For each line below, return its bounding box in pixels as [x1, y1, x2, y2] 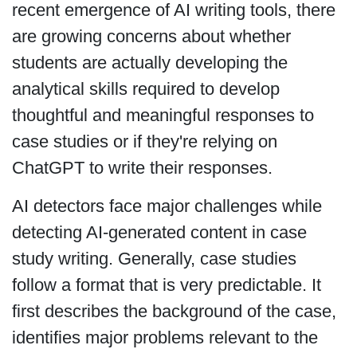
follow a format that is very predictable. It [11, 274, 321, 295]
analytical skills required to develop [11, 79, 280, 100]
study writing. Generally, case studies [11, 248, 296, 269]
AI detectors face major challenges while [11, 195, 322, 216]
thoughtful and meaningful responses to [11, 105, 314, 126]
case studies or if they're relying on [11, 131, 277, 152]
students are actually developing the [11, 53, 288, 73]
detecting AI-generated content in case [11, 222, 307, 242]
